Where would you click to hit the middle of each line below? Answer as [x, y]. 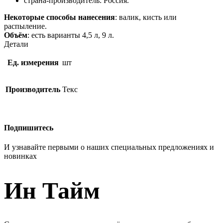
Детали [16, 44]
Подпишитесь [29, 127]
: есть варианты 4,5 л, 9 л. [71, 35]
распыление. [25, 26]
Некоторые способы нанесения [59, 17]
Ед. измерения [33, 63]
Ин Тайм [52, 191]
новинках [20, 156]
